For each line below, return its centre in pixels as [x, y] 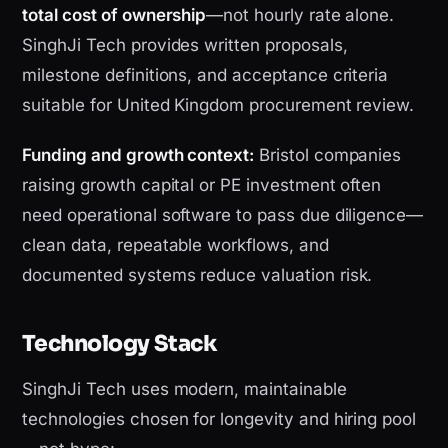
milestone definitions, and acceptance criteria [205, 75]
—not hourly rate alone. [300, 15]
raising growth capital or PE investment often [202, 185]
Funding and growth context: [138, 155]
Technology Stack [120, 344]
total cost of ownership [114, 15]
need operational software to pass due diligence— [223, 215]
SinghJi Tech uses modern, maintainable [184, 389]
